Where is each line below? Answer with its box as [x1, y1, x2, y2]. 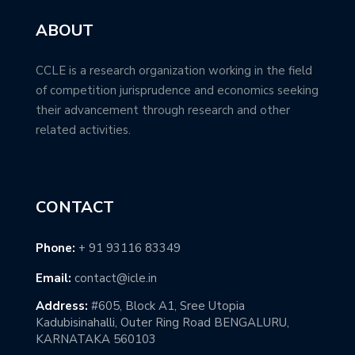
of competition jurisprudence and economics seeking [36, 82, 319, 98]
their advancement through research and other [36, 101, 290, 118]
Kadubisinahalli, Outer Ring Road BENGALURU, [36, 315, 289, 331]
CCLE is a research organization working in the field [36, 62, 312, 78]
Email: [36, 270, 71, 287]
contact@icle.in [74, 270, 157, 287]
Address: [36, 298, 88, 315]
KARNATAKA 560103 [36, 331, 156, 348]
